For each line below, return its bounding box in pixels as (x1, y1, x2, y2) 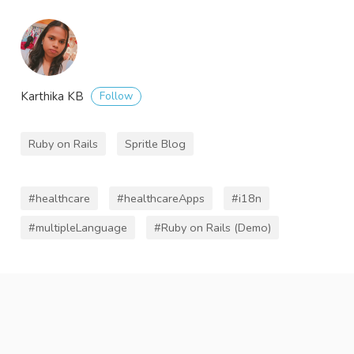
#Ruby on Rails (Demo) (154, 219, 272, 235)
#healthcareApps (117, 190, 205, 206)
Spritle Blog (125, 135, 186, 152)
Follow (100, 88, 134, 104)
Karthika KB (21, 88, 88, 105)
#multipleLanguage (28, 219, 128, 235)
